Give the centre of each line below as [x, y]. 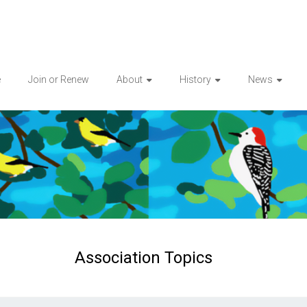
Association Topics [143, 258]
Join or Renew [59, 79]
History [195, 79]
